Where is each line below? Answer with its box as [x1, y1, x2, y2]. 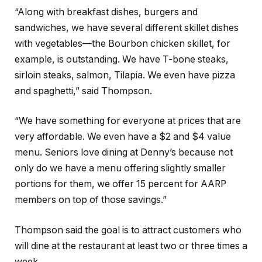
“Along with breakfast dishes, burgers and [15, 6, 198, 18]
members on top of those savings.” [15, 194, 167, 206]
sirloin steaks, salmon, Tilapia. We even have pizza [15, 69, 235, 81]
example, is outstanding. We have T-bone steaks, [15, 53, 229, 65]
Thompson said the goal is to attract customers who [15, 224, 242, 236]
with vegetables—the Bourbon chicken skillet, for [15, 37, 230, 49]
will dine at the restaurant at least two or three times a [15, 240, 247, 251]
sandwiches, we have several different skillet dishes [15, 22, 239, 33]
